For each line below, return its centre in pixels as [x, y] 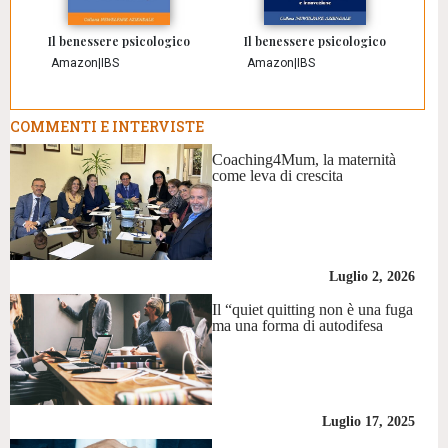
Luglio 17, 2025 [368, 421]
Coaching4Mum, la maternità [304, 160]
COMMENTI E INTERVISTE [107, 127]
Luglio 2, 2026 [371, 277]
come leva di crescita [278, 176]
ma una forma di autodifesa [298, 326]
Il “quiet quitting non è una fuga [313, 310]
